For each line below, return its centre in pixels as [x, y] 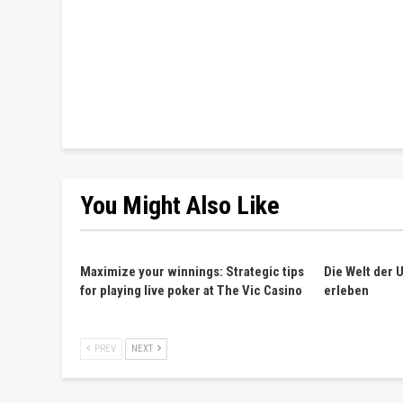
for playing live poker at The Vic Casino [191, 291]
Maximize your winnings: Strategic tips [192, 272]
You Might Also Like [180, 206]
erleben [346, 291]
